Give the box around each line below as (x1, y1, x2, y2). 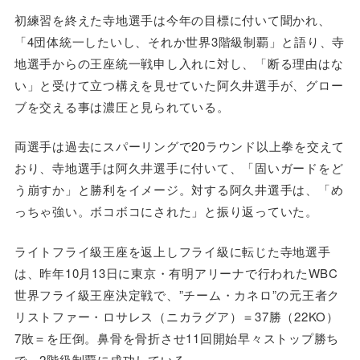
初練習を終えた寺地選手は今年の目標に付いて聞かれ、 (14, 10, 331, 28)
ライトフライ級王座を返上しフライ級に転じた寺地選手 (14, 242, 331, 260)
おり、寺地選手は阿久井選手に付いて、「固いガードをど (14, 159, 344, 177)
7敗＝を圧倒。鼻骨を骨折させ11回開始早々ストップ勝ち (14, 329, 340, 346)
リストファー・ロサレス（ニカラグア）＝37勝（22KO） (14, 307, 339, 325)
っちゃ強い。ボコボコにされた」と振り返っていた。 (14, 202, 318, 220)
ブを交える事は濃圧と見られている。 (14, 97, 230, 115)
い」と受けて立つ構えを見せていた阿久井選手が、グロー (14, 76, 344, 93)
